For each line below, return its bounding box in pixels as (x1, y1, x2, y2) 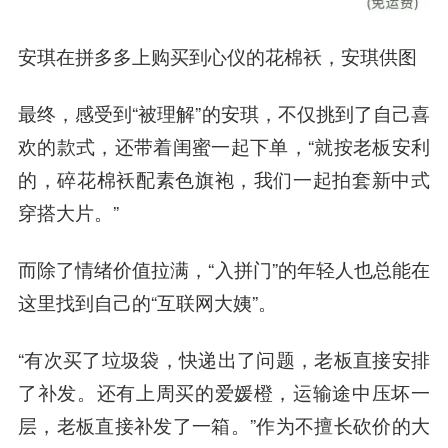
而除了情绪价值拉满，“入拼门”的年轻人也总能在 (17, 255, 431, 282)
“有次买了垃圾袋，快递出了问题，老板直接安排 (17, 345, 431, 372)
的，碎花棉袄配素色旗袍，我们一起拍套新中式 (17, 166, 431, 193)
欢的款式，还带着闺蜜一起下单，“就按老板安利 (17, 133, 431, 160)
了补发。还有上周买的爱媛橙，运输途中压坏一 (17, 378, 431, 405)
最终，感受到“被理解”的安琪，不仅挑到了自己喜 (17, 100, 431, 127)
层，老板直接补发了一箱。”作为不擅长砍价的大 (17, 411, 431, 438)
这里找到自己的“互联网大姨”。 (17, 288, 277, 315)
